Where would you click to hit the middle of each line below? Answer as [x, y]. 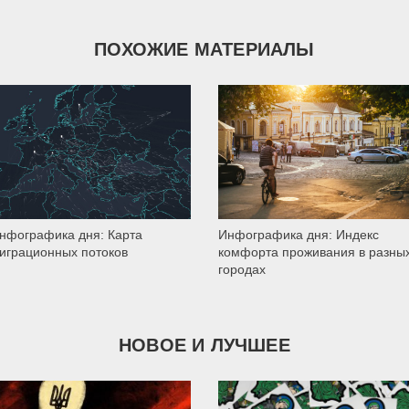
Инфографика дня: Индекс [299, 234]
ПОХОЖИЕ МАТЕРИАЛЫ [204, 50]
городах [242, 269]
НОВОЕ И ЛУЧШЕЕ [204, 346]
